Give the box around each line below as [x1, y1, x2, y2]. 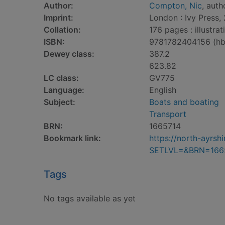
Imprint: [44, 13, 73, 23]
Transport [149, 109, 186, 119]
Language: [44, 85, 84, 95]
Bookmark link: [44, 133, 101, 143]
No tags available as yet [44, 193, 136, 203]
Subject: [44, 97, 75, 107]
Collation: [44, 25, 81, 35]
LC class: [44, 73, 79, 83]
